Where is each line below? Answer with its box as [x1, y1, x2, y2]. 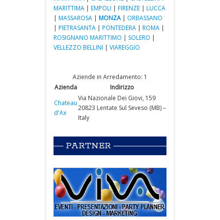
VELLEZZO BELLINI [54, 43, 103, 52]
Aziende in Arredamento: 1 [73, 73, 147, 81]
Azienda [54, 83, 77, 91]
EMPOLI [91, 4, 111, 12]
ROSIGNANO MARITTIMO [54, 33, 122, 42]
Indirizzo [110, 83, 134, 91]
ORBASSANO [127, 14, 163, 22]
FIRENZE [118, 4, 140, 12]
